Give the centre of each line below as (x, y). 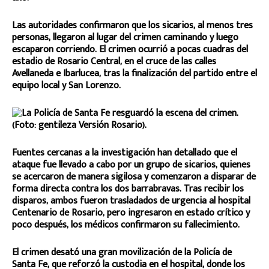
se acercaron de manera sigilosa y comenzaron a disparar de (134, 177)
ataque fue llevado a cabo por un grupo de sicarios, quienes (131, 165)
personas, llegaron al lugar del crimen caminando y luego (125, 37)
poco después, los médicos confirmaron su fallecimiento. (126, 225)
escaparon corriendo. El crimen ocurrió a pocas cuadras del (130, 49)
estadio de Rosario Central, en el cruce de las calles (114, 61)
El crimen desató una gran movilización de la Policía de (122, 252)
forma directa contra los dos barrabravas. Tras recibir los (128, 189)
